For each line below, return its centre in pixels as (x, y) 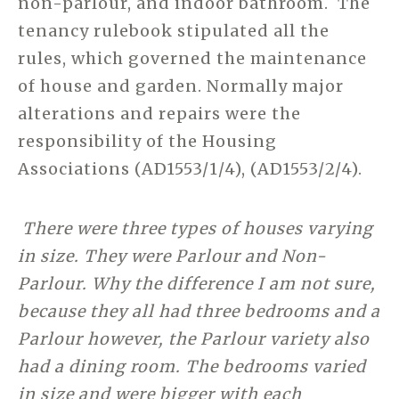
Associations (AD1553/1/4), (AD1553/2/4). (190, 169)
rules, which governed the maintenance (192, 59)
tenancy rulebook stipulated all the (174, 31)
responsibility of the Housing (147, 142)
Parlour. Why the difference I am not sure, (197, 284)
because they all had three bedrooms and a (199, 312)
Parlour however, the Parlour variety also (194, 339)
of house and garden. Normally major (181, 86)
